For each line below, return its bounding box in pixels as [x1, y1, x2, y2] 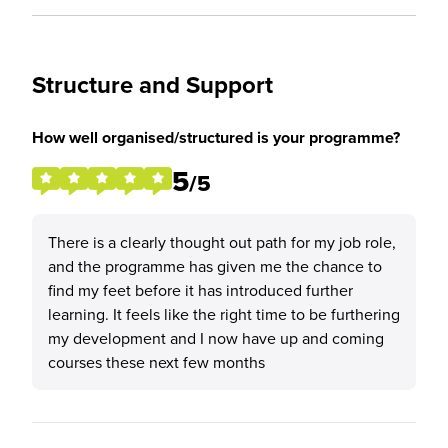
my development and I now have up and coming [48, 327, 384, 349]
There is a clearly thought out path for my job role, [48, 231, 396, 253]
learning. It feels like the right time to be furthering [48, 303, 400, 325]
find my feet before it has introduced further [48, 279, 353, 301]
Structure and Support [32, 67, 273, 102]
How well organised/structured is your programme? [32, 126, 400, 149]
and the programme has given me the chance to [48, 255, 382, 277]
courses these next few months [48, 351, 265, 373]
